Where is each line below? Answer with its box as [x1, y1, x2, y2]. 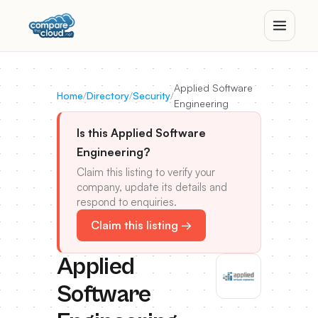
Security [133, 89, 170, 102]
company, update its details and [77, 180, 227, 194]
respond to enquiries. [77, 195, 177, 209]
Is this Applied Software [77, 126, 206, 140]
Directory [87, 89, 129, 102]
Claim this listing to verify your [77, 165, 215, 179]
